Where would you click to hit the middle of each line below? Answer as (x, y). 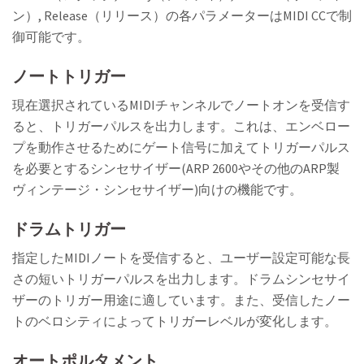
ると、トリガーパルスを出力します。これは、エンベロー (181, 126)
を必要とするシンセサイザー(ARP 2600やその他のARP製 (176, 169)
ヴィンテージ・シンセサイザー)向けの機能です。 (157, 190)
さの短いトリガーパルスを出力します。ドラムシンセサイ (181, 279)
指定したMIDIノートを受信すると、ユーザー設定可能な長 (181, 258)
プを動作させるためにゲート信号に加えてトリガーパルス (181, 147)
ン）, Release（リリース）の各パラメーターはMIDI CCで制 (182, 16)
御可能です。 (51, 37)
